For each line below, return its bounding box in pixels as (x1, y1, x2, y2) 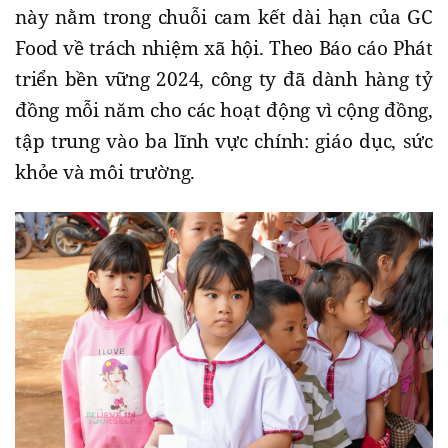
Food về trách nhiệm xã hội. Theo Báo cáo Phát (15, 35, 433, 62)
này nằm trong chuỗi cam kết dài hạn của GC (15, 4, 433, 31)
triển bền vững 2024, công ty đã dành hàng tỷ (15, 66, 433, 93)
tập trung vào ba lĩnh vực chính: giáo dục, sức (15, 128, 433, 155)
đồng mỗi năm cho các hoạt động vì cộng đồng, (15, 97, 433, 124)
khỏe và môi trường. (15, 159, 196, 186)
